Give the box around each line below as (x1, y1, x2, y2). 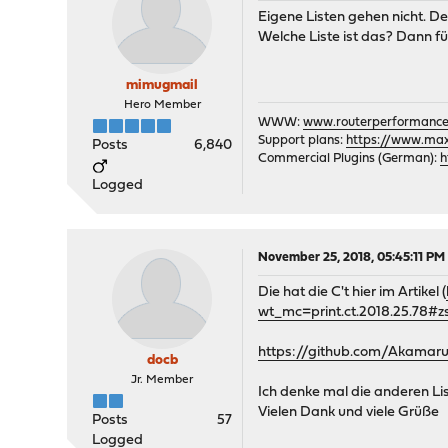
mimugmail (126, 78, 199, 94)
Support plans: (258, 134, 347, 148)
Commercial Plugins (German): (258, 152, 441, 166)
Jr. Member (131, 374, 194, 387)
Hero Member (123, 99, 201, 112)
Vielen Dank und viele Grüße (258, 405, 440, 421)
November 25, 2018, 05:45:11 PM (258, 251, 446, 265)
